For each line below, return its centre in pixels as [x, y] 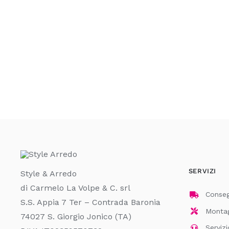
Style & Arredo [48, 173]
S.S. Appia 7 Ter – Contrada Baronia [90, 202]
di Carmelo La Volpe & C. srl [75, 188]
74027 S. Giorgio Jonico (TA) [76, 216]
